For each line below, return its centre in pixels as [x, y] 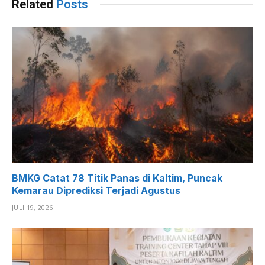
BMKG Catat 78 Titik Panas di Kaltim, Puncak [117, 178]
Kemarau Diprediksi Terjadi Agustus [96, 190]
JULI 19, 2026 [33, 207]
